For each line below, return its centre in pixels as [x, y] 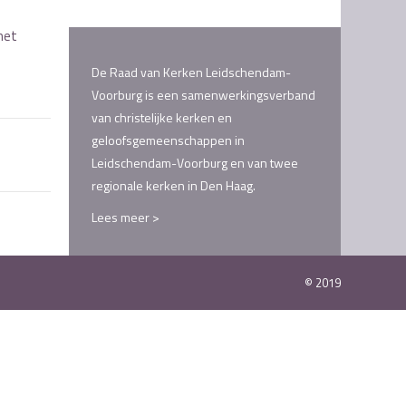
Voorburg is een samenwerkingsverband [203, 95]
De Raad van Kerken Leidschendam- [191, 72]
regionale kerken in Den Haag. [174, 185]
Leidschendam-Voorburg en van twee [195, 163]
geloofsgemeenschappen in [168, 140]
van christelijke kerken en [162, 117]
